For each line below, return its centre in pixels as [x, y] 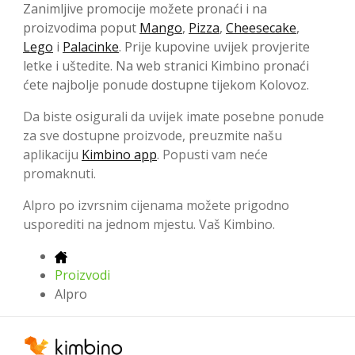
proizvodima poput [81, 28]
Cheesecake [261, 28]
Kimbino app [119, 155]
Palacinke [91, 47]
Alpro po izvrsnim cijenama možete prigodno [156, 206]
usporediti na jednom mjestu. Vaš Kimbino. [149, 225]
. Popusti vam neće [212, 155]
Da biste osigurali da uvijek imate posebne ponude [174, 117]
